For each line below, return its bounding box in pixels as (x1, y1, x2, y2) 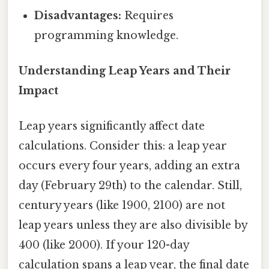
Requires (121, 8, 174, 22)
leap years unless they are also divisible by (19, 219, 247, 232)
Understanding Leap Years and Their (19, 64, 231, 78)
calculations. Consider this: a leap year (19, 139, 227, 153)
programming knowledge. (34, 28, 179, 42)
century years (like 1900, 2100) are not (19, 199, 225, 213)
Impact (19, 84, 58, 98)
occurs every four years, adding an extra (19, 159, 240, 173)
